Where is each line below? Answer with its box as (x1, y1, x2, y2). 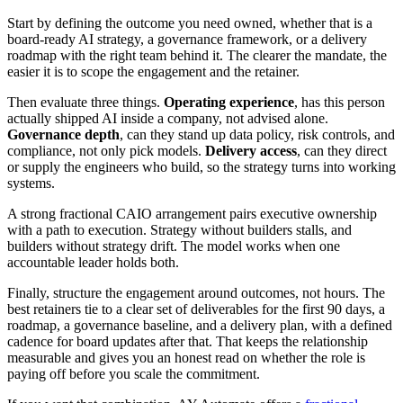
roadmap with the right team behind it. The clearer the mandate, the (7, 48, 387, 64)
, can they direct (297, 143, 387, 159)
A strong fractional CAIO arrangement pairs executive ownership (7, 206, 377, 222)
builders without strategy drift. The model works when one (7, 238, 340, 255)
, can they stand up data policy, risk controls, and (120, 127, 395, 143)
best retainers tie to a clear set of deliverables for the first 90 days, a (7, 301, 385, 318)
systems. (7, 175, 55, 192)
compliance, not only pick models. (7, 143, 205, 159)
